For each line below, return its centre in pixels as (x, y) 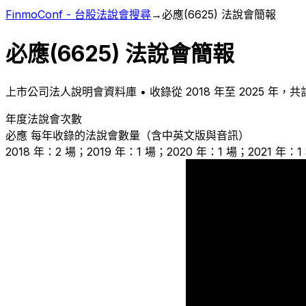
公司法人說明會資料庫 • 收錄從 (107, 91)
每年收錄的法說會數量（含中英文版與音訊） (138, 135)
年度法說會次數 (44, 119)
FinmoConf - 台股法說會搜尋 (78, 14)
